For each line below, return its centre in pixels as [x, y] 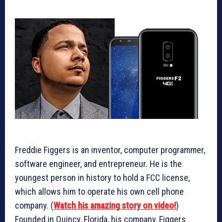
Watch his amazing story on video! [115, 206]
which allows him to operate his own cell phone [99, 192]
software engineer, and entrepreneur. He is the [98, 164]
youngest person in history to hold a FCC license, [102, 178]
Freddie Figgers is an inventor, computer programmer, [110, 150]
